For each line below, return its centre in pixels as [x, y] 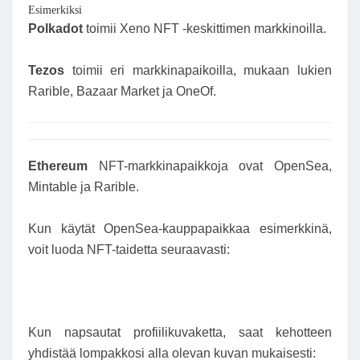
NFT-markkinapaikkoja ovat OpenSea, [210, 166]
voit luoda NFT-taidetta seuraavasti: [129, 250]
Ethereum [58, 166]
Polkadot [55, 29]
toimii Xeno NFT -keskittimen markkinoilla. [205, 29]
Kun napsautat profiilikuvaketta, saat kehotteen [180, 333]
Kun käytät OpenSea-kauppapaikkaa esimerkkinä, [180, 229]
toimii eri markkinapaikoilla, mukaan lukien [202, 70]
